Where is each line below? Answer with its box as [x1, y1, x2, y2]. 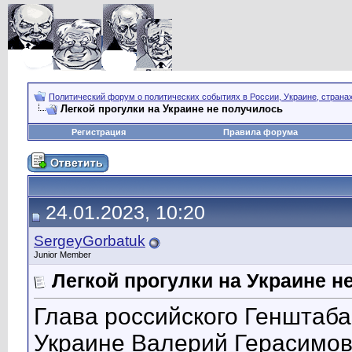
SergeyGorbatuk [34, 233, 145, 249]
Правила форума [222, 127, 298, 137]
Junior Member [34, 250, 91, 259]
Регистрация [71, 127, 126, 137]
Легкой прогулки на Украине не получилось [60, 103, 283, 115]
